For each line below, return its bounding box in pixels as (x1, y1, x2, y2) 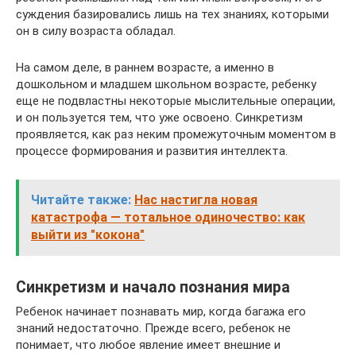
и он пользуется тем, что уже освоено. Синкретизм (16, 110, 303, 125)
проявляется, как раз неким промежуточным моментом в (16, 127, 336, 141)
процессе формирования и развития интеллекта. (16, 144, 288, 158)
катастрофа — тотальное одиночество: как (31, 210, 305, 225)
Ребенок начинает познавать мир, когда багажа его (16, 304, 306, 319)
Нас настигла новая (134, 192, 257, 207)
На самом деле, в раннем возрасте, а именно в (16, 60, 274, 75)
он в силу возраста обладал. (16, 24, 176, 38)
